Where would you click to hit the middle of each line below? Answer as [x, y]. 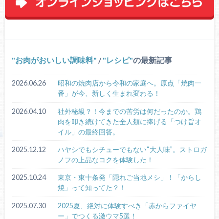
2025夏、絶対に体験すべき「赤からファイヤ [127, 205]
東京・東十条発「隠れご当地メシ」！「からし [129, 177]
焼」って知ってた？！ [92, 188]
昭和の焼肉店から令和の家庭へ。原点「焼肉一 [129, 83]
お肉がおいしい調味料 [55, 60]
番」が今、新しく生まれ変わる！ [109, 93]
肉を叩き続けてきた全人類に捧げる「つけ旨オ [129, 121]
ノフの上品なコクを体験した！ [105, 160]
